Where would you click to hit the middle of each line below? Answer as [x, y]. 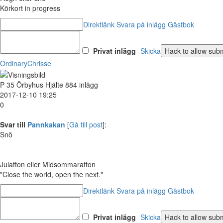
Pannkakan [46, 124]
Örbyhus [30, 84]
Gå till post [86, 124]
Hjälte [54, 84]
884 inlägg [82, 84]
